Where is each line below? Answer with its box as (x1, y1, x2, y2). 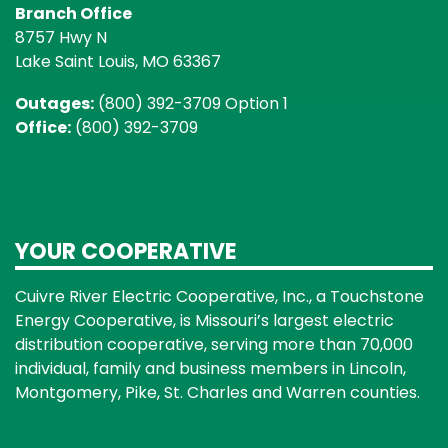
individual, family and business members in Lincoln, (15, 357, 406, 381)
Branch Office (15, 2, 132, 26)
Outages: (15, 92, 94, 116)
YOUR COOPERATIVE (15, 236, 237, 268)
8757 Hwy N (15, 26, 107, 50)
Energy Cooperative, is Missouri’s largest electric (15, 309, 394, 333)
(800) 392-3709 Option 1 (94, 92, 288, 116)
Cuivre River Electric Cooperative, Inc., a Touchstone (15, 285, 424, 309)
